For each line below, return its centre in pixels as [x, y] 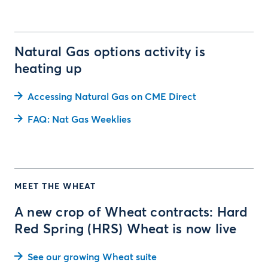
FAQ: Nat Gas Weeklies [79, 120]
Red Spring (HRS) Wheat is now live [126, 230]
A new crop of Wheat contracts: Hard [131, 213]
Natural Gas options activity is [110, 53]
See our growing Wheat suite [92, 257]
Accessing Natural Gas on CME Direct [112, 97]
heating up [48, 69]
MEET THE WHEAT [55, 187]
